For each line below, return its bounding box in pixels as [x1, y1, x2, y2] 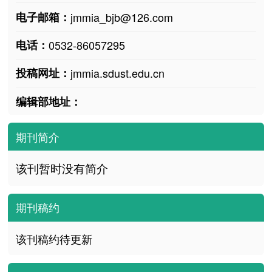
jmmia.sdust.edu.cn [70, 65, 165, 81]
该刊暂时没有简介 [15, 160, 108, 177]
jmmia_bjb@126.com [70, 9, 173, 25]
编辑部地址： [15, 93, 81, 109]
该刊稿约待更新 [15, 230, 92, 246]
